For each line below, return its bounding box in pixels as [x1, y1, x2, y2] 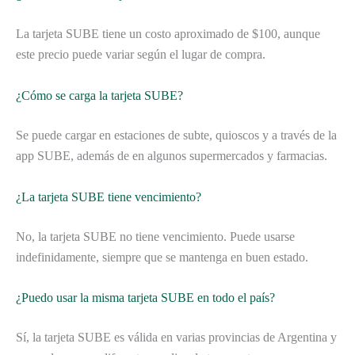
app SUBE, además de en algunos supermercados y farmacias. [16, 148, 327, 162]
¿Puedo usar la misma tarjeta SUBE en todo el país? [16, 291, 275, 305]
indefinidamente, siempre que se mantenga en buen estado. [16, 250, 308, 264]
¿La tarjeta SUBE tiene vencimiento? [16, 189, 201, 204]
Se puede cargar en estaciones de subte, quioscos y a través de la [16, 128, 337, 142]
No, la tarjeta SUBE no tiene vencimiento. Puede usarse [16, 229, 295, 243]
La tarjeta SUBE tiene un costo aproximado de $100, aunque [16, 27, 320, 41]
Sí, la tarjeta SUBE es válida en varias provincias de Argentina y [16, 330, 337, 345]
